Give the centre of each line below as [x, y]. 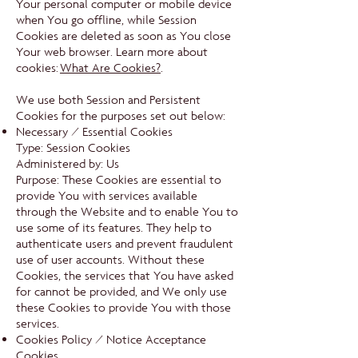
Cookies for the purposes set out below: [121, 116]
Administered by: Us [68, 164]
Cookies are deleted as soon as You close [123, 36]
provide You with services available [107, 196]
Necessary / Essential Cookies [94, 132]
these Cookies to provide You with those [123, 308]
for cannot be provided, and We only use [121, 292]
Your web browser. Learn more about [112, 52]
